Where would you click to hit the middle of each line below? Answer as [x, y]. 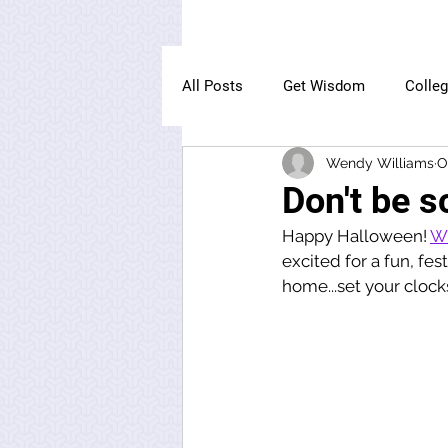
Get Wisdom [324, 86]
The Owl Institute [278, 166]
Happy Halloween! [356, 236]
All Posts [212, 86]
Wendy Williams [380, 162]
